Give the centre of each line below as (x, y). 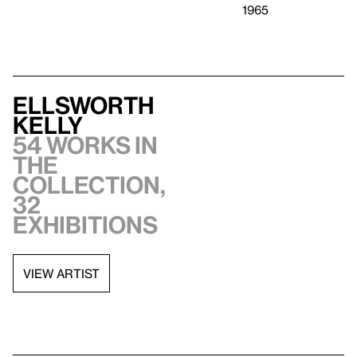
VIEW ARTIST (61, 273)
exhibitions (85, 225)
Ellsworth (83, 105)
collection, (89, 185)
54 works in (85, 145)
